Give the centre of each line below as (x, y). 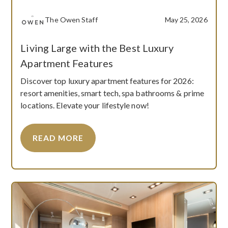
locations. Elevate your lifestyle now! (85, 105)
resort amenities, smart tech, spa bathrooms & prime (112, 93)
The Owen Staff (71, 19)
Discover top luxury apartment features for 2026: (107, 80)
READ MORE (58, 138)
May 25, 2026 (186, 19)
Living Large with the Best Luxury (97, 48)
